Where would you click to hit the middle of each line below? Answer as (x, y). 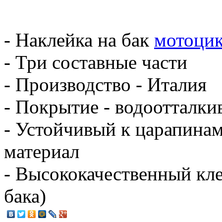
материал (42, 151)
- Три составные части (96, 62)
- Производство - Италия (105, 84)
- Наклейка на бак (79, 40)
